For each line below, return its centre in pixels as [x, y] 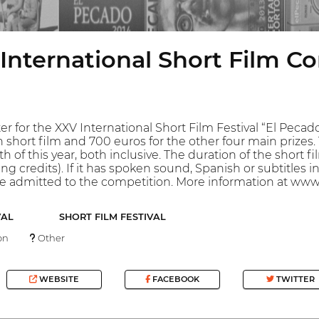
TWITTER [294, 279]
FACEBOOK [174, 279]
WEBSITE [58, 279]
